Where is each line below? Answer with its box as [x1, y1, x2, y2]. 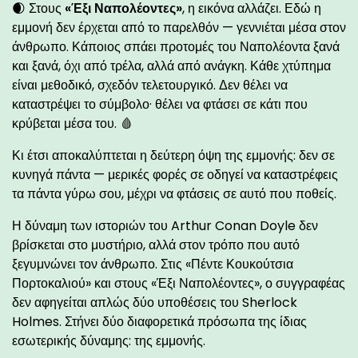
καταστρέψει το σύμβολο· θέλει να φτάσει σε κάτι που [12, 94, 308, 113]
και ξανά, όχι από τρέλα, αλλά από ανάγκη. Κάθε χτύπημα [12, 56, 331, 75]
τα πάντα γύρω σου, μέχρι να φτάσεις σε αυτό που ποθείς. [12, 184, 336, 203]
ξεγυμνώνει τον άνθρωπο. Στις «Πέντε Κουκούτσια [12, 254, 293, 273]
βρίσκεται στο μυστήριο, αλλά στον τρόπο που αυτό [12, 235, 300, 254]
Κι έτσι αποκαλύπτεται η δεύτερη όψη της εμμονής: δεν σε [12, 145, 335, 165]
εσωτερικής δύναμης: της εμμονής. [12, 331, 205, 350]
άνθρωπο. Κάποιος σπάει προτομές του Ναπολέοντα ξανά [12, 37, 340, 56]
